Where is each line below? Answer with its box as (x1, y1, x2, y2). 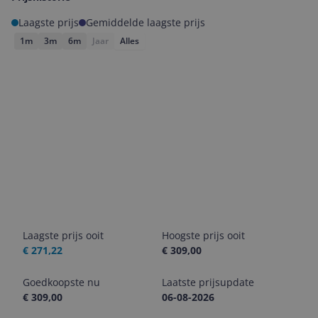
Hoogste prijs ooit (162, 229, 245, 242)
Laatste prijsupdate (162, 275, 254, 289)
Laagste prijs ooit (23, 229, 104, 242)
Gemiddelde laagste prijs (86, 16, 205, 29)
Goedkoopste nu (23, 275, 100, 289)
